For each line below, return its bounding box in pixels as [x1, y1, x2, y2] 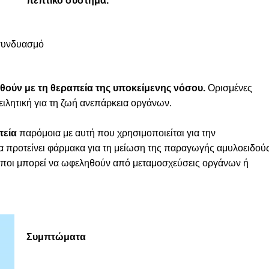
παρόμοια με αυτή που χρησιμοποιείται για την [17, 128, 216, 138]
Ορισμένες [205, 83, 252, 93]
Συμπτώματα [26, 232, 86, 242]
